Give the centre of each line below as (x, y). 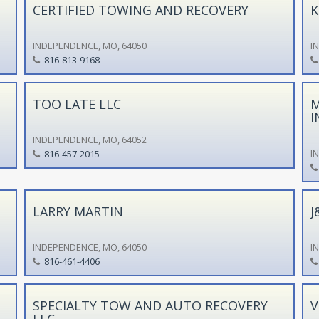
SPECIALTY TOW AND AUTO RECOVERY (150, 305)
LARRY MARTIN (78, 211)
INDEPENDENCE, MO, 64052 (89, 139)
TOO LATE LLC (77, 104)
